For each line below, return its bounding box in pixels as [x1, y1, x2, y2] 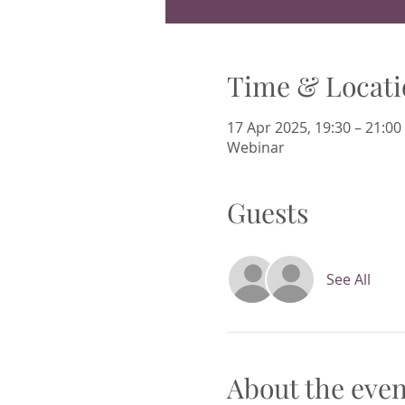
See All [325, 269, 371, 289]
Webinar [226, 137, 285, 157]
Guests [226, 194, 308, 231]
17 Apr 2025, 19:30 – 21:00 [226, 118, 401, 137]
